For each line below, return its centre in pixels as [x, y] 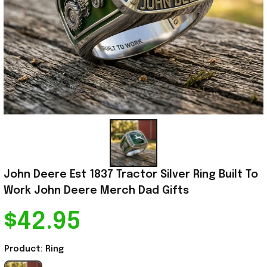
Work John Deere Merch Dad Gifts [96, 191]
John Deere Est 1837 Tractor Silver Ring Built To [131, 175]
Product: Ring [34, 249]
